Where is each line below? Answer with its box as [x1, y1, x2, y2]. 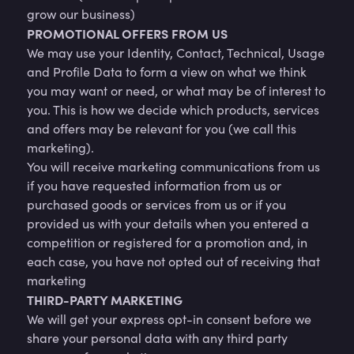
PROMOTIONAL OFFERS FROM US [27, 24, 228, 42]
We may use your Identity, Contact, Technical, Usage [27, 44, 325, 61]
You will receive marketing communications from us [27, 158, 320, 175]
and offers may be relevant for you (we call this [27, 120, 296, 137]
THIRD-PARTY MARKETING [27, 291, 183, 308]
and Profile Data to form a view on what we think [27, 63, 307, 80]
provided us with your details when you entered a [27, 215, 309, 232]
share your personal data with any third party [27, 330, 288, 346]
